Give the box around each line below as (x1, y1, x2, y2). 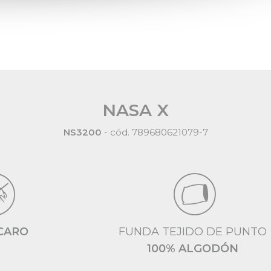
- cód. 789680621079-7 (101, 126, 208, 138)
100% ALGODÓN (147, 242, 239, 255)
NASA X (102, 100, 169, 120)
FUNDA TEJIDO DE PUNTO (119, 225, 267, 238)
